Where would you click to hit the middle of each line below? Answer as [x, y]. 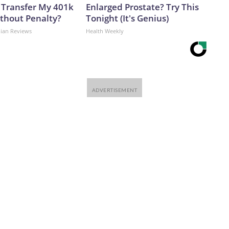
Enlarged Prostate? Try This [142, 7]
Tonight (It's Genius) [127, 18]
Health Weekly [105, 31]
